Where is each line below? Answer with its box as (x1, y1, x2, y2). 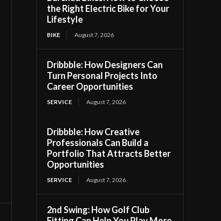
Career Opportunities (47, 80, 134, 92)
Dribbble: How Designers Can (47, 59, 163, 70)
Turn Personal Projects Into (47, 70, 158, 81)
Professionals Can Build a (47, 137, 149, 148)
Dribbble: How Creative (47, 126, 140, 137)
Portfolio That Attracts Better (47, 147, 171, 159)
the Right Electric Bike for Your (47, 2, 170, 14)
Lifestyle (47, 13, 83, 25)
